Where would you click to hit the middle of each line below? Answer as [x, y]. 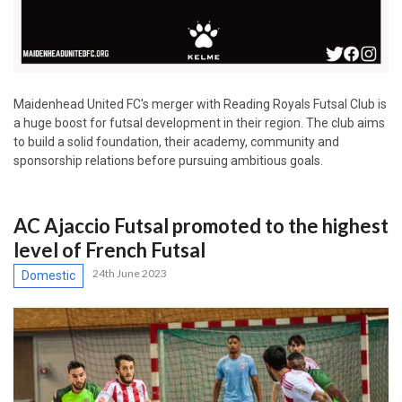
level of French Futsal [109, 249]
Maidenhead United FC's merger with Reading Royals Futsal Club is [200, 104]
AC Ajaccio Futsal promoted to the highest [201, 225]
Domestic [48, 275]
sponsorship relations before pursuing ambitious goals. [168, 160]
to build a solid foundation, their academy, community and [176, 141]
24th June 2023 [130, 273]
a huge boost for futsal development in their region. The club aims [199, 122]
